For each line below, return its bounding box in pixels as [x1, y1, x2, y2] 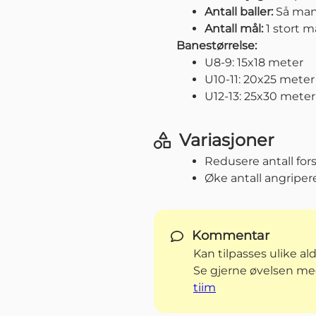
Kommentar [192, 228, 269, 244]
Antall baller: [205, 5, 273, 19]
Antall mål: [205, 22, 263, 36]
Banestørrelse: [176, 39, 257, 53]
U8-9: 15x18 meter [205, 56, 303, 70]
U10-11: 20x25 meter [205, 73, 315, 87]
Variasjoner [179, 130, 274, 151]
